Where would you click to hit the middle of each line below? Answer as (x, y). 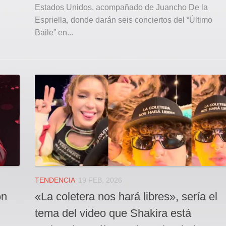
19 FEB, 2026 (100, 180)
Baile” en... (54, 32)
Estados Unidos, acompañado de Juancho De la (121, 7)
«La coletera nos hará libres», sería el (126, 197)
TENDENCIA (55, 180)
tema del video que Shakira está (113, 213)
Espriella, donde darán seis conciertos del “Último (124, 20)
